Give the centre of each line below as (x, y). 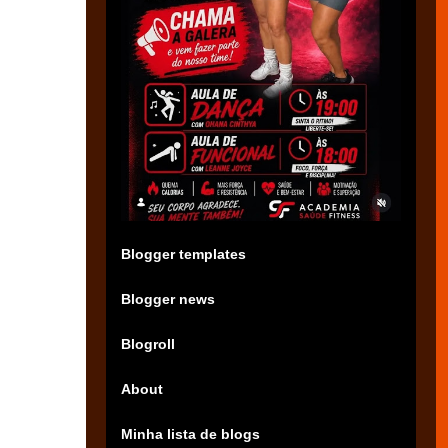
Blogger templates (183, 253)
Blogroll (148, 343)
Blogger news (168, 298)
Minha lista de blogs (190, 433)
